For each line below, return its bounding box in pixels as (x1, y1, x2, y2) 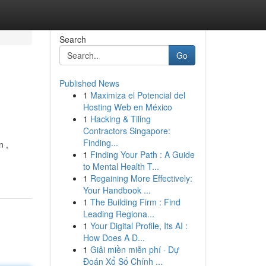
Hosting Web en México (83, 101, 172, 113)
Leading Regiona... (83, 208, 154, 220)
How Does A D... (83, 232, 145, 243)
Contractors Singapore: (83, 125, 170, 137)
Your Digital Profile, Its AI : (90, 220, 188, 232)
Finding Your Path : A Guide (90, 148, 195, 160)
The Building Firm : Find (90, 196, 180, 208)
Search (59, 33, 86, 45)
